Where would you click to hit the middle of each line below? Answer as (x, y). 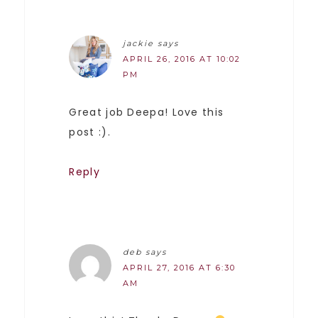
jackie (139, 43)
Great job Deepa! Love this (147, 112)
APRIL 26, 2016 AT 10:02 (182, 59)
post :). (90, 132)
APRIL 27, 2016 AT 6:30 (180, 267)
